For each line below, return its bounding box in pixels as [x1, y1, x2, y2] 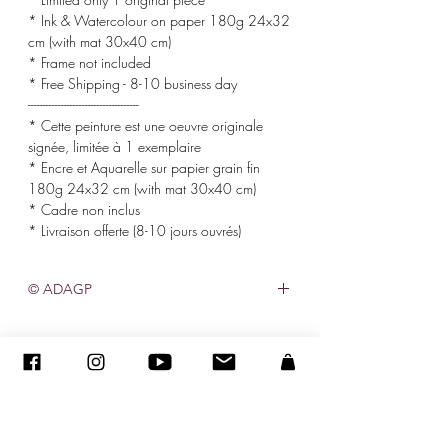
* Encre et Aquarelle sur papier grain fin [28, 157, 260, 177]
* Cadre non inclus [28, 199, 140, 219]
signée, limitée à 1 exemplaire [28, 136, 201, 156]
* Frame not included [28, 52, 151, 72]
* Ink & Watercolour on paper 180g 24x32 [28, 10, 290, 30]
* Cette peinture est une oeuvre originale [28, 115, 263, 135]
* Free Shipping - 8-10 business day [28, 73, 237, 93]
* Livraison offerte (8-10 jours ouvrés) [28, 220, 241, 240]
